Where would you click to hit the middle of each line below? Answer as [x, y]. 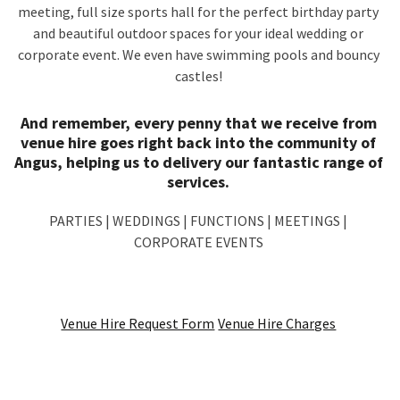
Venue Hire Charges [277, 323]
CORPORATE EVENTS [198, 242]
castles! [198, 76]
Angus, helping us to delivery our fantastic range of [198, 162]
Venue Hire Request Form [138, 323]
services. [199, 182]
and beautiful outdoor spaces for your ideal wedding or [199, 33]
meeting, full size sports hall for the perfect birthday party [199, 12]
